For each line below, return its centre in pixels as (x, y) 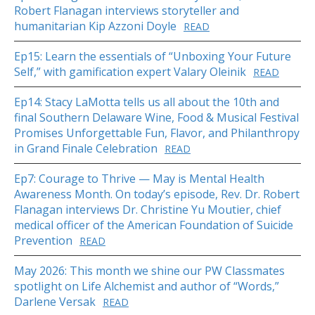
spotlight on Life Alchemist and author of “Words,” (147, 287)
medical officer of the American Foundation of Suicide (154, 225)
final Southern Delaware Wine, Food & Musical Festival (156, 118)
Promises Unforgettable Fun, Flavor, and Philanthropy (157, 133)
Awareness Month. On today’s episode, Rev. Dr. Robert (157, 194)
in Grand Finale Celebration (86, 149)
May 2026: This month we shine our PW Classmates (149, 271)
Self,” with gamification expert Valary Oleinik (130, 72)
